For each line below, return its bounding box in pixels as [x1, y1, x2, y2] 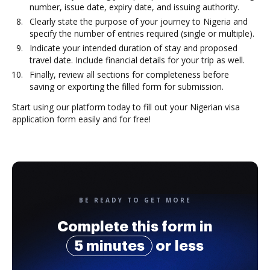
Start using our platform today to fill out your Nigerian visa [12, 101, 240, 113]
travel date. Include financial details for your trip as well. [30, 54, 245, 66]
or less [152, 239, 204, 253]
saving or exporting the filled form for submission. [30, 81, 224, 92]
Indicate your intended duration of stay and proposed [30, 42, 237, 54]
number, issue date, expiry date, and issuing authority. [30, 1, 239, 13]
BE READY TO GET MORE [78, 196, 192, 204]
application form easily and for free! [12, 113, 151, 125]
